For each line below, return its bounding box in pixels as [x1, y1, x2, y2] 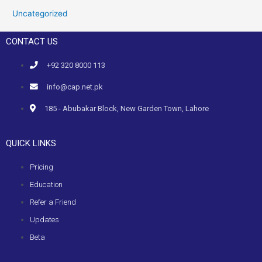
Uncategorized [12, 9, 68, 19]
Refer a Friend [30, 198, 77, 207]
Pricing [30, 163, 54, 172]
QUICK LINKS [6, 138, 56, 149]
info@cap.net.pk [47, 82, 104, 91]
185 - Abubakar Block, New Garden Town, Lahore [44, 104, 209, 113]
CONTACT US [6, 36, 58, 47]
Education [30, 180, 63, 189]
